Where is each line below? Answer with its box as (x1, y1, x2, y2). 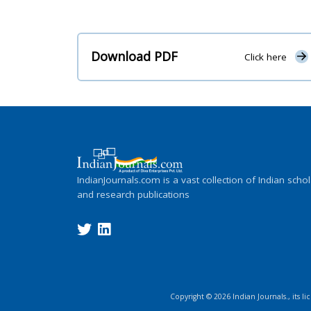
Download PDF (91, 48, 178, 65)
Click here (244, 51, 287, 64)
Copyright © (170, 291, 214, 301)
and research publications (77, 187, 190, 201)
